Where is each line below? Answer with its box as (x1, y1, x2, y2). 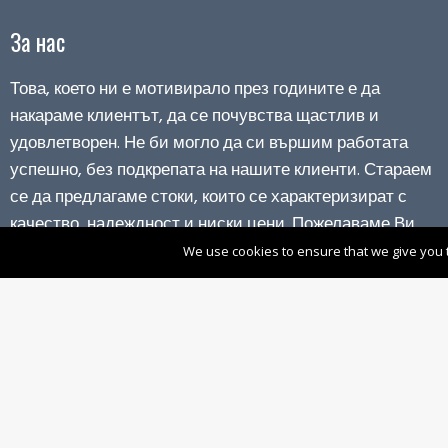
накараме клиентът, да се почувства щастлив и (10, 103, 379, 131)
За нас (10, 25, 65, 60)
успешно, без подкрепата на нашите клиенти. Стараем (10, 157, 432, 185)
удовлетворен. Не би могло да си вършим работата (10, 130, 408, 158)
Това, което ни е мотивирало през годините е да (10, 76, 380, 104)
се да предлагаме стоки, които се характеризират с (10, 184, 407, 212)
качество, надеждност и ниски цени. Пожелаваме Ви (10, 211, 415, 239)
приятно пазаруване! (10, 238, 170, 266)
